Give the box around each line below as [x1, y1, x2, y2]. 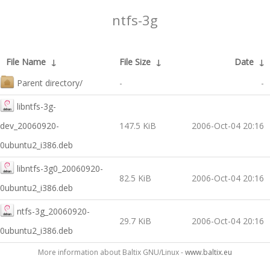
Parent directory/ [17, 77, 83, 89]
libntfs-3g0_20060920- [17, 163, 103, 174]
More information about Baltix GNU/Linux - [38, 247, 185, 257]
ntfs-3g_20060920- [17, 206, 90, 217]
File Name [6, 56, 46, 67]
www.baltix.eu [185, 247, 232, 257]
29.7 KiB [119, 215, 151, 227]
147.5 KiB [119, 120, 156, 131]
